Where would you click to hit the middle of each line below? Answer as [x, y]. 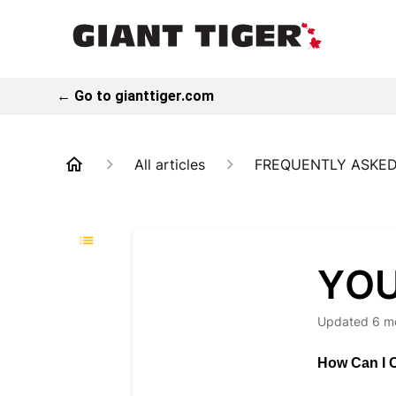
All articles [170, 164]
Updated [348, 321]
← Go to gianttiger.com [135, 95]
